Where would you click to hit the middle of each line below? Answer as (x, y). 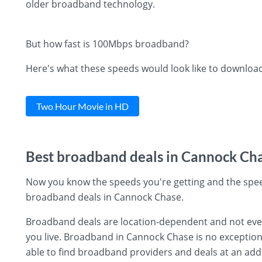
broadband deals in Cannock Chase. (105, 197)
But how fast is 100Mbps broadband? (107, 44)
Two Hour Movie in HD (82, 106)
